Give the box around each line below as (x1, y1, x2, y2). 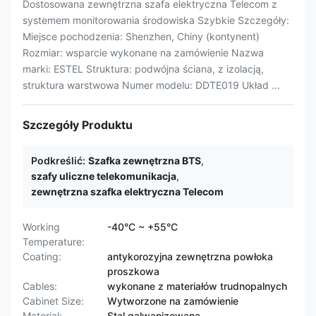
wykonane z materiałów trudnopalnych (107, 280, 287, 292)
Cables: (23, 280, 57, 292)
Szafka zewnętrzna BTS (88, 154, 201, 166)
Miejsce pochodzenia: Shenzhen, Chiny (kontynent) (23, 30, 260, 42)
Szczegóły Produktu (23, 118, 133, 132)
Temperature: (23, 236, 85, 248)
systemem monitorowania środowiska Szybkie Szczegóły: (23, 14, 289, 26)
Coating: (23, 250, 61, 262)
